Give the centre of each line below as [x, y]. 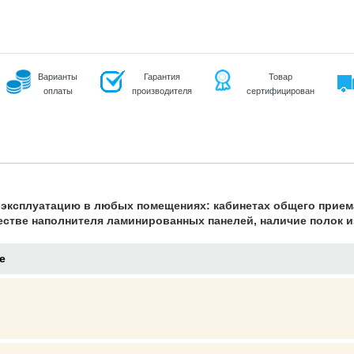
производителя [162, 91]
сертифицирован [281, 91]
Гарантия [162, 77]
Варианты [58, 77]
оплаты [58, 91]
